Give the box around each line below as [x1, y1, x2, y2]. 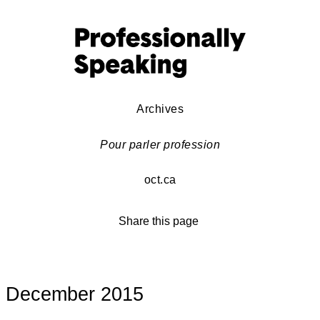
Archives [136, 103, 184, 116]
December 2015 [6, 283, 144, 305]
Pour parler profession [100, 138, 220, 151]
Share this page [119, 214, 201, 227]
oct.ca [144, 174, 176, 186]
